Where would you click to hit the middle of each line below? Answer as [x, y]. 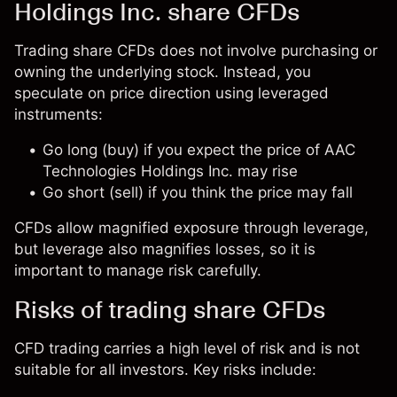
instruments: [58, 114]
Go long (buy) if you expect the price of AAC [199, 150]
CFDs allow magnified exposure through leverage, [191, 228]
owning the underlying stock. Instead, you [163, 72]
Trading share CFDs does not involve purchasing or [196, 51]
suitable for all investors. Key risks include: [165, 370]
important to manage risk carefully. [138, 270]
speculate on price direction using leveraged [171, 93]
